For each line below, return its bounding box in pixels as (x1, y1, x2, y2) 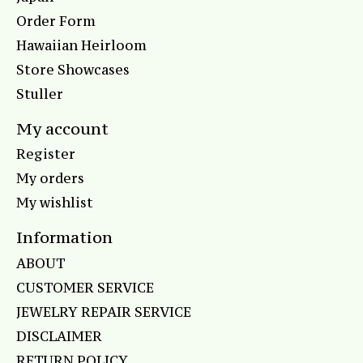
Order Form (16, 11, 96, 30)
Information (16, 227, 113, 248)
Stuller (16, 84, 63, 103)
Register (16, 145, 75, 164)
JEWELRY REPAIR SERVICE (16, 302, 191, 321)
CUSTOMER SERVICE (16, 278, 154, 297)
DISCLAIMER (16, 327, 102, 345)
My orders (16, 169, 84, 188)
